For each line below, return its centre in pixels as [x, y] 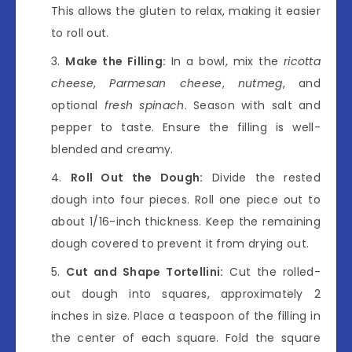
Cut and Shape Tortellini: [145, 271]
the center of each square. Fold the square [186, 337]
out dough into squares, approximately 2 [186, 293]
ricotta [302, 61]
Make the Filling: [116, 61]
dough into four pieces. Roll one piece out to [186, 199]
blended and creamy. [112, 149]
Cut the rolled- [272, 271]
